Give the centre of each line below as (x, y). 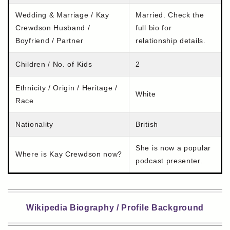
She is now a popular (173, 148)
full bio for (154, 28)
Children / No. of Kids (54, 64)
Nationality (34, 124)
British (147, 124)
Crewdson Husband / (53, 28)
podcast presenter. (169, 161)
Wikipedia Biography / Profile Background (115, 208)
